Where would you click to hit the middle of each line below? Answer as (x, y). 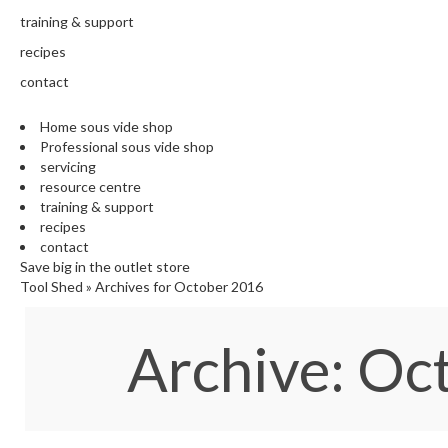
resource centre (90, 187)
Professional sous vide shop (127, 147)
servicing (68, 167)
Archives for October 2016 (179, 287)
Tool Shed (51, 287)
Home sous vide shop (106, 127)
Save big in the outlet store (105, 267)
